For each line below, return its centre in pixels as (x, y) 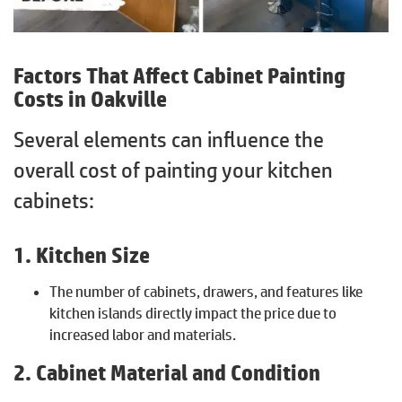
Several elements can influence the (169, 139)
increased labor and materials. (143, 334)
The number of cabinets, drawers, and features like (206, 291)
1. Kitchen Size (82, 254)
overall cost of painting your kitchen (173, 169)
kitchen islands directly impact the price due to (193, 313)
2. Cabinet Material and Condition (167, 372)
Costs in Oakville (90, 98)
